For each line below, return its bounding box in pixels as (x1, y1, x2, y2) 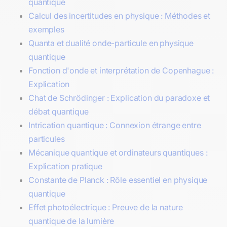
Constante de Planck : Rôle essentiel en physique (28, 174, 208, 185)
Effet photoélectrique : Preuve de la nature (28, 202, 183, 212)
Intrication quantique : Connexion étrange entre (28, 120, 201, 130)
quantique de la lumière (28, 215, 115, 226)
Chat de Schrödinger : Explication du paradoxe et (28, 92, 210, 103)
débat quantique (28, 106, 89, 117)
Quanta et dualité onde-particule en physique (28, 37, 194, 48)
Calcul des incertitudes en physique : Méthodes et (28, 10, 211, 21)
